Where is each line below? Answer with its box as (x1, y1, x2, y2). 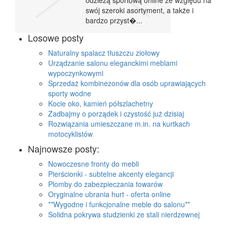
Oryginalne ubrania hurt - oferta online (48, 189, 171, 200)
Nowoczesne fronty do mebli (48, 159, 139, 169)
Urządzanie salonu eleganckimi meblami (48, 58, 177, 68)
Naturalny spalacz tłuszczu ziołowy (48, 48, 160, 58)
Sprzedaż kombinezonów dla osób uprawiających (48, 78, 206, 89)
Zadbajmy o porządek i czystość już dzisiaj (48, 108, 184, 119)
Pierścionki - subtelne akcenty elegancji (48, 169, 174, 179)
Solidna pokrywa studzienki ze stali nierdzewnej (48, 209, 200, 220)
